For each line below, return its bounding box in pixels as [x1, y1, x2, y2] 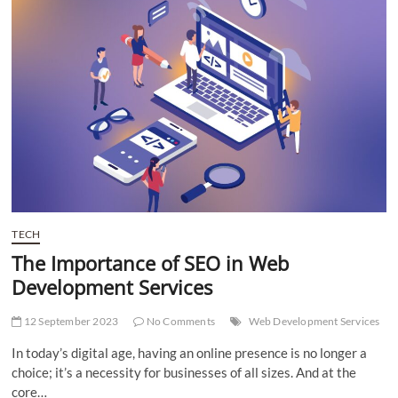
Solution [59, 58, 95, 72]
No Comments [144, 314, 216, 328]
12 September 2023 [21, 314, 119, 328]
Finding [59, 10, 92, 24]
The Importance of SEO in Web [12, 250, 290, 276]
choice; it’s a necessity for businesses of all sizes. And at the [12, 364, 357, 380]
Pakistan [59, 90, 98, 104]
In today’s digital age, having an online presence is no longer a [12, 345, 368, 361]
